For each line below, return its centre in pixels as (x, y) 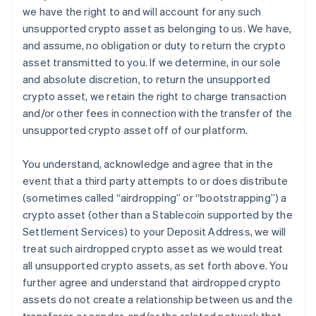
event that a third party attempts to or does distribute (156, 181)
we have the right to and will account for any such (142, 11)
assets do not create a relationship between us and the (158, 299)
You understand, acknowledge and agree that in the (148, 164)
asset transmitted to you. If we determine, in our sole (152, 62)
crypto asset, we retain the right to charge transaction (155, 96)
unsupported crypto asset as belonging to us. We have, (157, 28)
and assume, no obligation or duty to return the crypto (154, 45)
